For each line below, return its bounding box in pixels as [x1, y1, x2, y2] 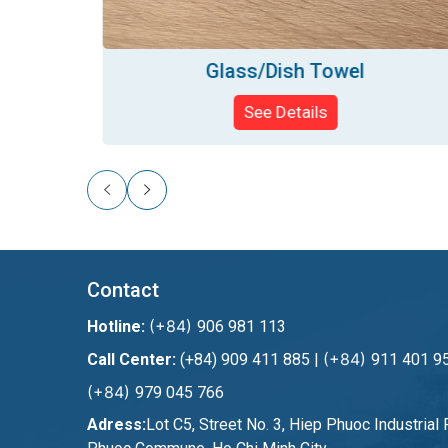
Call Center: [87, 349, 176, 369]
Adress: [87, 414, 146, 434]
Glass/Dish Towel [196, 58, 356, 83]
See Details [233, 101, 318, 122]
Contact [87, 277, 159, 302]
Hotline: [87, 316, 145, 336]
